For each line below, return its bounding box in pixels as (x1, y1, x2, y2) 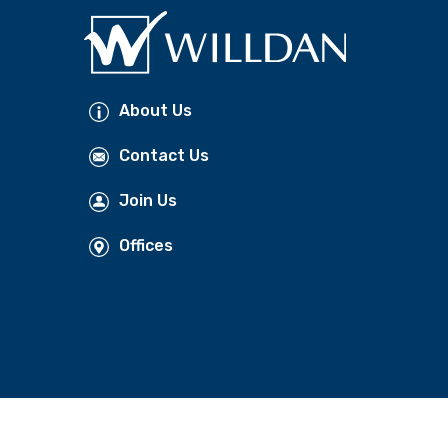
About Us (118, 101, 192, 121)
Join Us (118, 191, 177, 211)
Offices (118, 236, 173, 256)
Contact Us (118, 146, 209, 166)
